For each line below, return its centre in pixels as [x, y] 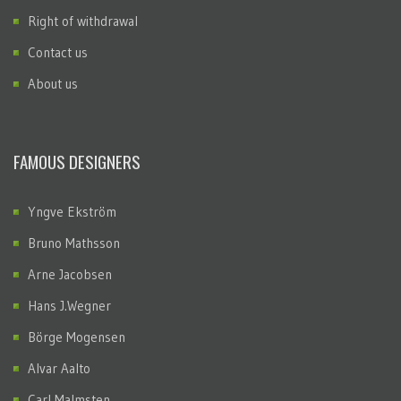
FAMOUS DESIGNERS [77, 162]
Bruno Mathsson [74, 243]
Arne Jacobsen [70, 275]
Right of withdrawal [83, 21]
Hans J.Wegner [69, 306]
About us [53, 84]
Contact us [58, 53]
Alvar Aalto [59, 369]
